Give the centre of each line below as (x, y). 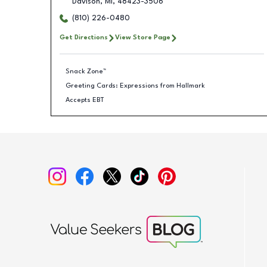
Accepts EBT (85, 100)
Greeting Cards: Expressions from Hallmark (135, 86)
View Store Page (142, 38)
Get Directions (83, 38)
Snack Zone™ (86, 71)
